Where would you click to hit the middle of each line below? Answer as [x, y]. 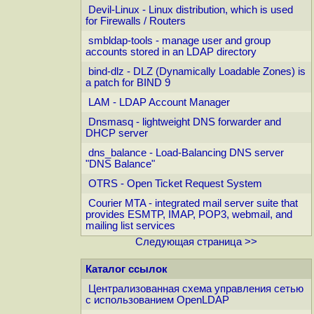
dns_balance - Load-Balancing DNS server [186, 153]
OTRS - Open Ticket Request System [175, 184]
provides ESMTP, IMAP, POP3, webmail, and [189, 214]
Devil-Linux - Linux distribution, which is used [191, 10]
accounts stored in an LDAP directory [171, 52]
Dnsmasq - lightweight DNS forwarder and [185, 122]
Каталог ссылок [127, 269]
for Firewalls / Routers [136, 21]
